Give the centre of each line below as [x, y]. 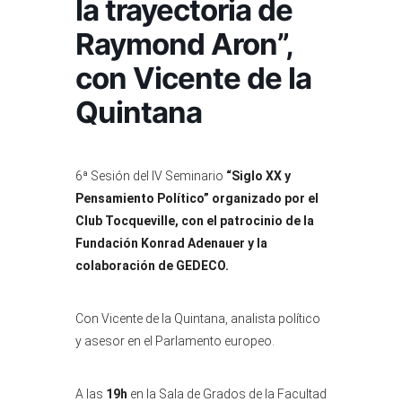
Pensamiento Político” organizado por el [197, 198]
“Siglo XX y [258, 176]
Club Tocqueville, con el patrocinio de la [195, 221]
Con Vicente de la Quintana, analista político [198, 319]
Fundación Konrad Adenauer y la [171, 243]
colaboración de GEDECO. [152, 266]
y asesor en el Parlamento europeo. [175, 341]
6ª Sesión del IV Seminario [151, 176]
